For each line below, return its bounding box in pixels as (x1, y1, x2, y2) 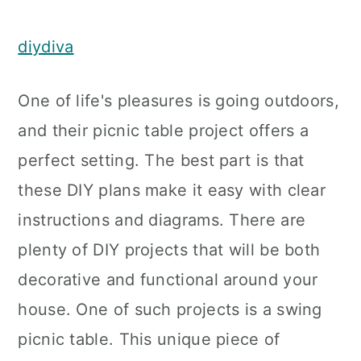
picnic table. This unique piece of (18, 330, 280, 349)
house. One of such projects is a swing (18, 300, 322, 319)
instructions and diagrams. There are (18, 210, 306, 230)
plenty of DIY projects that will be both (18, 240, 321, 259)
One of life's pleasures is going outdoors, (18, 91, 339, 110)
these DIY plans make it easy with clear (18, 180, 326, 200)
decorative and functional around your (18, 270, 318, 289)
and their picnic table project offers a (18, 121, 309, 140)
